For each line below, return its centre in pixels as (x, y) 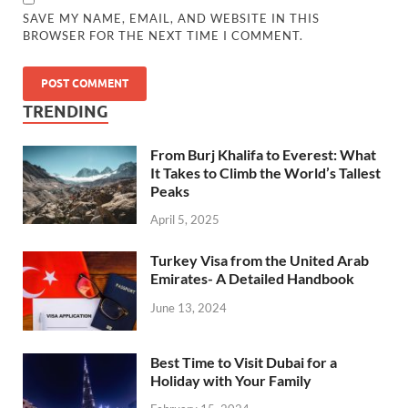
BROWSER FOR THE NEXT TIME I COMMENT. (163, 35)
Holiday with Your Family (231, 380)
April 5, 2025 (185, 220)
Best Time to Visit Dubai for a (244, 362)
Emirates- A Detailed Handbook (252, 279)
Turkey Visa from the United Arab (260, 260)
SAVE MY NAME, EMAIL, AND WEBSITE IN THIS (172, 18)
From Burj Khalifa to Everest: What (263, 154)
